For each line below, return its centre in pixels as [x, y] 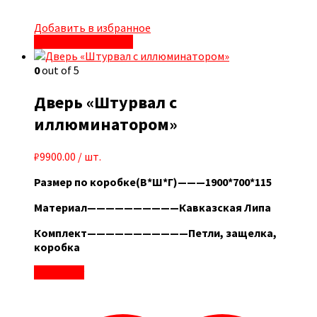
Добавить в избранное [92, 28]
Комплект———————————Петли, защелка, [155, 233]
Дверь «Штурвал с [105, 103]
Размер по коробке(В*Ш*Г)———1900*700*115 [153, 182]
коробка [57, 247]
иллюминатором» [106, 125]
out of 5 [59, 70]
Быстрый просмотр [83, 42]
